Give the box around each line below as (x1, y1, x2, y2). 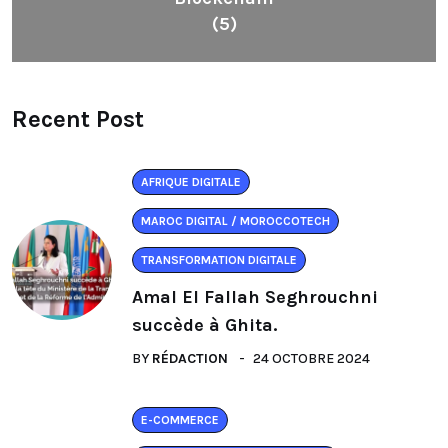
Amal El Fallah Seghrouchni (132, 285, 378, 308)
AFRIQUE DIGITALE (141, 174, 241, 189)
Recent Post (12, 104, 144, 133)
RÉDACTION (152, 349, 228, 367)
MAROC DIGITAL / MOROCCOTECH (141, 213, 330, 228)
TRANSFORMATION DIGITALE (141, 252, 297, 267)
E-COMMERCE (141, 412, 219, 427)
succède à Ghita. (132, 313, 277, 336)
